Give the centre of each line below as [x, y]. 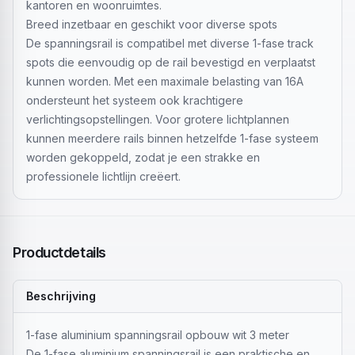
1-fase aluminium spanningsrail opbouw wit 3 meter [158, 335]
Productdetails [59, 252]
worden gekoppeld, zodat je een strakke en [143, 157]
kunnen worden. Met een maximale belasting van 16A [165, 81]
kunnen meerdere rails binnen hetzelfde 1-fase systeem [172, 138]
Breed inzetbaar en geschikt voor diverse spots [152, 24]
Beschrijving [61, 296]
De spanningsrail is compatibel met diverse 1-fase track [170, 43]
